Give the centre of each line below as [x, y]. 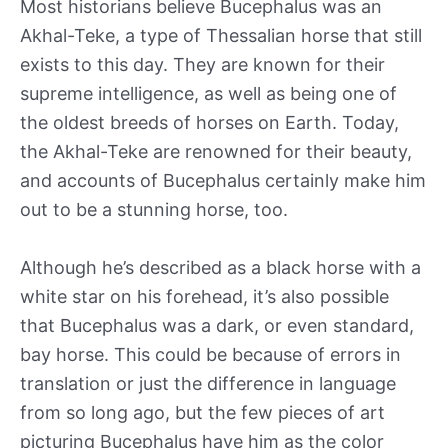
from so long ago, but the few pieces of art [202, 412]
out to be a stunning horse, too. [154, 210]
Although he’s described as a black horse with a [220, 267]
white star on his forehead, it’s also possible [204, 296]
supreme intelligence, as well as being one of [208, 94]
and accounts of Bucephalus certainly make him [223, 181]
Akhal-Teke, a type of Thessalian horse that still [221, 36]
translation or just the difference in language [208, 383]
